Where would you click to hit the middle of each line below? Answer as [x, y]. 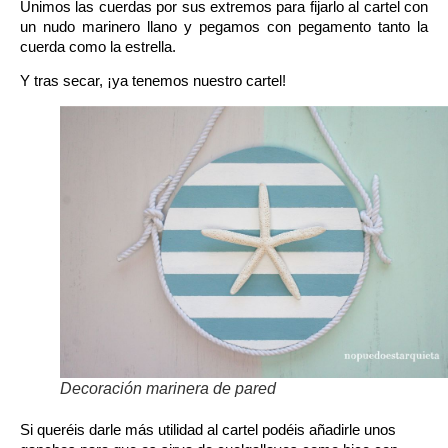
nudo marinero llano [110, 26]
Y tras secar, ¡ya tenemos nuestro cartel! [153, 81]
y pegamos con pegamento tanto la [302, 26]
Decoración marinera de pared [168, 389]
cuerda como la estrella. [98, 46]
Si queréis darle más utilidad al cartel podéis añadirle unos [208, 430]
